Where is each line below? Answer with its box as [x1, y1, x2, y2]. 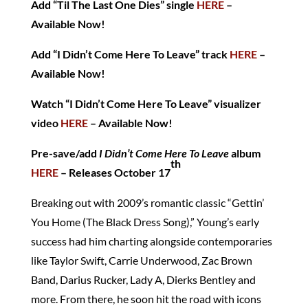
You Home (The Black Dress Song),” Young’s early [30, 214, 259, 228]
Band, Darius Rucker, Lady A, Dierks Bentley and [30, 272, 256, 286]
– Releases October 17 [58, 165, 170, 179]
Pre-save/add [30, 146, 99, 159]
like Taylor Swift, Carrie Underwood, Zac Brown [30, 253, 252, 267]
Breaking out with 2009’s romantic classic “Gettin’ [30, 195, 264, 209]
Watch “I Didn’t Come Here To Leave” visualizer [30, 96, 261, 110]
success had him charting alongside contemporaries [30, 234, 272, 247]
